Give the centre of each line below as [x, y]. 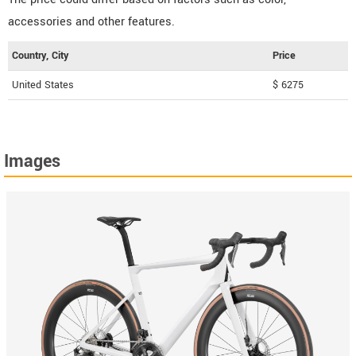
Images [32, 161]
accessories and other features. [91, 21]
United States [43, 85]
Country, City [40, 55]
